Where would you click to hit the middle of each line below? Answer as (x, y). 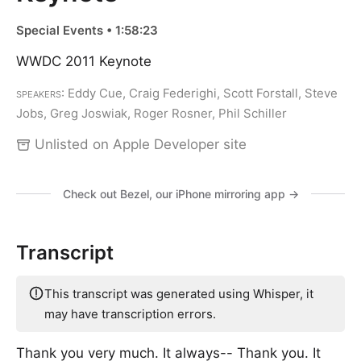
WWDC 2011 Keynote (84, 61)
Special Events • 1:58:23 (87, 30)
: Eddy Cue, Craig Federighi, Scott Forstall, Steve (199, 93)
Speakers (39, 93)
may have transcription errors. (130, 314)
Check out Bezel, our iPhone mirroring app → (180, 194)
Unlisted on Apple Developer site (139, 144)
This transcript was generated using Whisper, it (179, 294)
